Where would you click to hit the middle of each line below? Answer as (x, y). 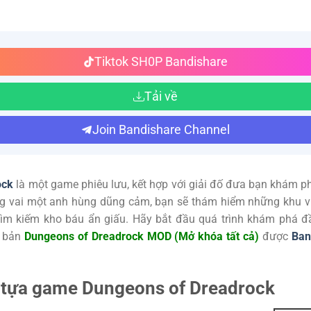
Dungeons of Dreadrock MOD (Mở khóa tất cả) (142, 236)
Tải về (161, 96)
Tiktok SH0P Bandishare (161, 61)
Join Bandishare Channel (161, 129)
